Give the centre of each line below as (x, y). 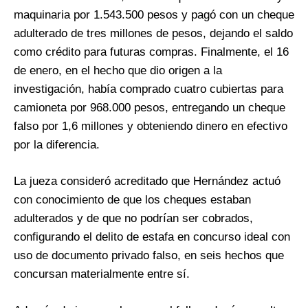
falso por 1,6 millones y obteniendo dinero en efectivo (151, 126)
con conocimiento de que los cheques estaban (132, 200)
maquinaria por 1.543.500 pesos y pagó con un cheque (154, 15)
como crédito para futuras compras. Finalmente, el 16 (151, 52)
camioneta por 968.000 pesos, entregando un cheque (150, 108)
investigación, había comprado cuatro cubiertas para (148, 89)
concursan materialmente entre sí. (102, 274)
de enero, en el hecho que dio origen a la (118, 71)
